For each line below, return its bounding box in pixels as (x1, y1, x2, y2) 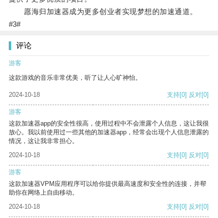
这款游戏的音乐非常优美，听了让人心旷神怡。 (9, 74, 142, 82)
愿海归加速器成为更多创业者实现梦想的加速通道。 (8, 7, 198, 16)
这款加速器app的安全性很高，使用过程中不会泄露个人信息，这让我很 (9, 120, 209, 127)
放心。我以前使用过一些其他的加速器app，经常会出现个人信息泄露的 (9, 128, 209, 136)
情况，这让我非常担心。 (9, 137, 78, 145)
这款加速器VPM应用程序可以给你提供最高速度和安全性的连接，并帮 (9, 180, 206, 188)
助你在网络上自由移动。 (9, 189, 78, 197)
